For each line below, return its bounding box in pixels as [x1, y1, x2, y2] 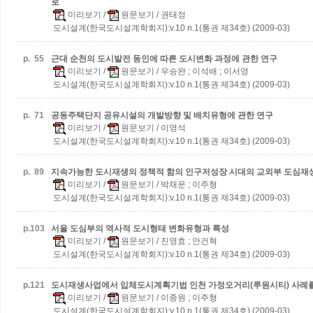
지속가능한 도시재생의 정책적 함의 [51, 167, 185, 177]
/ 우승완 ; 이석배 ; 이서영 [154, 66, 249, 76]
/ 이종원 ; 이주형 [154, 293, 217, 303]
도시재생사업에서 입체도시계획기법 [51, 280, 189, 290]
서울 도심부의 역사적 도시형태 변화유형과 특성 [51, 224, 229, 233]
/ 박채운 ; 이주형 [154, 180, 217, 189]
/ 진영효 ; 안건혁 [154, 236, 217, 246]
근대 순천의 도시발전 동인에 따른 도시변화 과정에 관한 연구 [51, 54, 277, 64]
